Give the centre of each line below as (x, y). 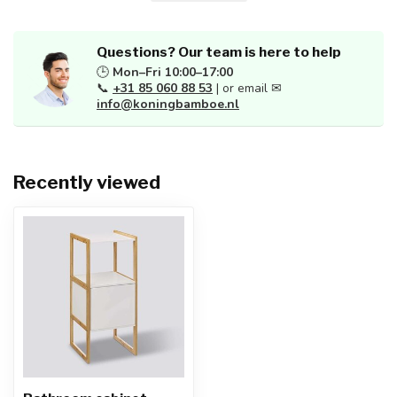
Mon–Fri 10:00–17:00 (173, 72)
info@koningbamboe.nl (168, 104)
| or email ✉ (247, 88)
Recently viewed (87, 182)
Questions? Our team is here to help (219, 52)
